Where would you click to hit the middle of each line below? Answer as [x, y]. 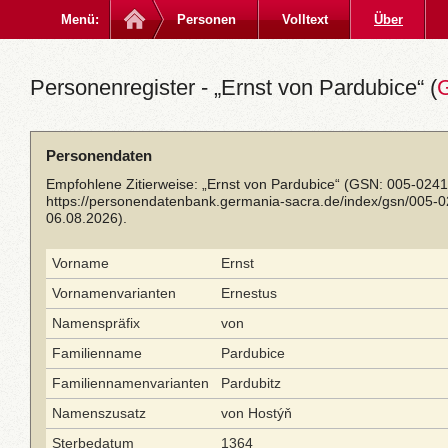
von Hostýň [256, 413]
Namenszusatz [99, 413]
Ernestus [249, 293]
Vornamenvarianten [114, 293]
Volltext [305, 19]
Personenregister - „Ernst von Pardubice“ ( [233, 87]
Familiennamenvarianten [130, 383]
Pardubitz [251, 383]
